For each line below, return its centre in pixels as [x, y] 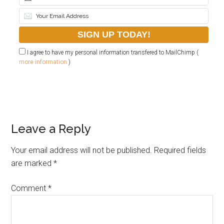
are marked [32, 163]
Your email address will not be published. [82, 150]
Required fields [180, 150]
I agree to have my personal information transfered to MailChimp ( [112, 52]
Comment [30, 188]
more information [43, 62]
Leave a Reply [51, 129]
